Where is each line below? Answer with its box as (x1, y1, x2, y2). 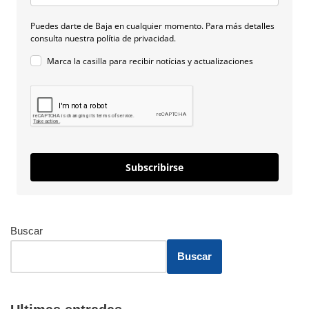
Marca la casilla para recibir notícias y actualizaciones (47, 54, 253, 67)
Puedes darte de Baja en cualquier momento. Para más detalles (30, 19, 275, 32)
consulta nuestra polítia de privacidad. (30, 32, 178, 44)
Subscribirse (126, 160, 183, 174)
